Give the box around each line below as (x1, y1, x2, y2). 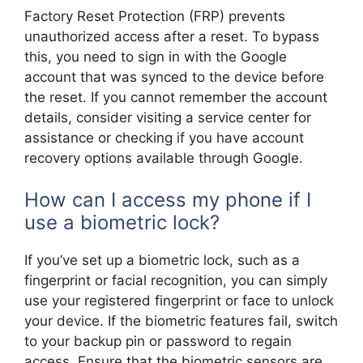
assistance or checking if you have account (24, 129, 304, 146)
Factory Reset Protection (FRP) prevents (24, 7, 285, 24)
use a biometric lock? (24, 211, 220, 235)
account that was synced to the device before (24, 68, 324, 85)
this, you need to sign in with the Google (24, 48, 287, 65)
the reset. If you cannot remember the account (24, 88, 327, 105)
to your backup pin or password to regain (24, 333, 292, 350)
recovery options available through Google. (24, 149, 303, 166)
